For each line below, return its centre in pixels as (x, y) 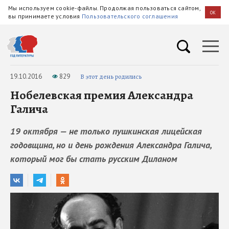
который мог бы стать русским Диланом (94, 159)
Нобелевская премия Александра (102, 95)
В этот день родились (111, 76)
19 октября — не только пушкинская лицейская (106, 131)
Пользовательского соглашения (130, 16)
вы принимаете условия (45, 16)
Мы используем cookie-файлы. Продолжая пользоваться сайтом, (104, 8)
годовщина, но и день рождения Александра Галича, (111, 145)
